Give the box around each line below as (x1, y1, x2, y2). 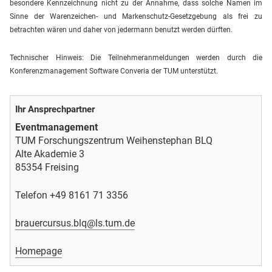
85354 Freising (15, 161, 79, 173)
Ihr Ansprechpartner (15, 103, 95, 115)
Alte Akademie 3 (15, 148, 84, 160)
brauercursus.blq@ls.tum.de (15, 217, 135, 229)
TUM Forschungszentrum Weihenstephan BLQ (15, 134, 212, 146)
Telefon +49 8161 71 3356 (15, 189, 128, 201)
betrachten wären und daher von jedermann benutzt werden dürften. (10, 25, 234, 34)
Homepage (15, 245, 62, 257)
